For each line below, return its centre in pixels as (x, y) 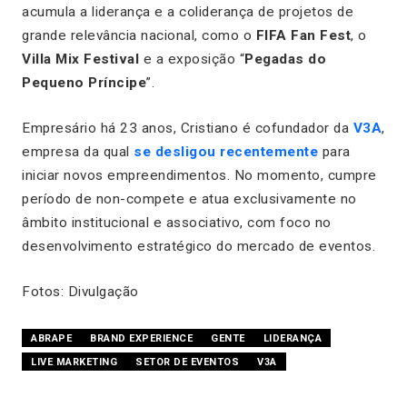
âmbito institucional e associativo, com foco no (177, 222)
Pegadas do (285, 59)
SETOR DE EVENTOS (187, 362)
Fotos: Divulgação (80, 291)
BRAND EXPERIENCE (141, 338)
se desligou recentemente (226, 151)
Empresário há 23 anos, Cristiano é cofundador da (188, 128)
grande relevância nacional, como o (139, 35)
